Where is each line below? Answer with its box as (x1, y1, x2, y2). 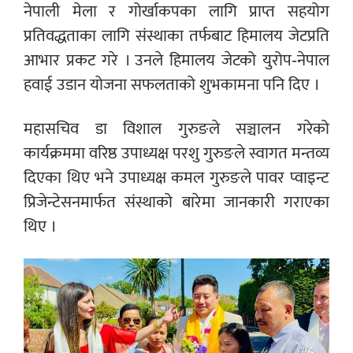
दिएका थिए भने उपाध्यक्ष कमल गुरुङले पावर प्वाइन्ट (24, 163, 329, 191)
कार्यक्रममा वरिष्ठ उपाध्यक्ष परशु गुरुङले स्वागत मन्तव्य (24, 139, 329, 167)
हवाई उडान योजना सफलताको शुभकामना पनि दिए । (24, 70, 320, 98)
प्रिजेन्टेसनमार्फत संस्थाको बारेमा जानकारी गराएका (24, 188, 329, 216)
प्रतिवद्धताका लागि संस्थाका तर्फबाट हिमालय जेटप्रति (24, 21, 329, 50)
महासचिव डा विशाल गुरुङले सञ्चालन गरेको (24, 114, 329, 143)
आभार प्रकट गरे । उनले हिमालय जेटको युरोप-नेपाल (24, 46, 329, 74)
